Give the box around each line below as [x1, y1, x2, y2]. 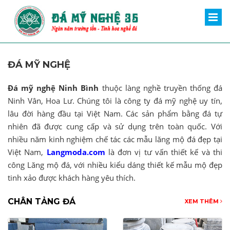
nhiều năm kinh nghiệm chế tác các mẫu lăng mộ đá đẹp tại [8, 133, 222, 144]
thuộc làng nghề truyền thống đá [99, 82, 223, 93]
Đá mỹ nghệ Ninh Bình [8, 82, 99, 93]
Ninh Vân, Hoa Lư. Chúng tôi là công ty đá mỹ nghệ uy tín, [8, 95, 222, 106]
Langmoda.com [46, 146, 105, 157]
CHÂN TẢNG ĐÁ [8, 197, 75, 207]
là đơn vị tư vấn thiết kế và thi [105, 146, 223, 157]
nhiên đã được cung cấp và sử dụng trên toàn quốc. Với [8, 121, 222, 131]
